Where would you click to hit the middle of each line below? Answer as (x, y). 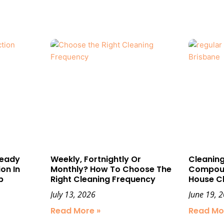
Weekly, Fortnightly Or (95, 159)
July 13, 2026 (73, 194)
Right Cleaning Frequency (103, 179)
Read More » (75, 210)
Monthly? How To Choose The (111, 169)
